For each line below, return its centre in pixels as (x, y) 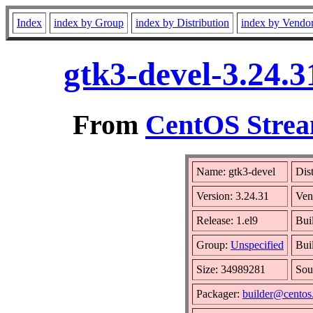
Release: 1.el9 (227, 220)
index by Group (89, 23)
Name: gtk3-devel (236, 171)
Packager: (219, 293)
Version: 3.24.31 (233, 196)
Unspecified (257, 245)
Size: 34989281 (231, 269)
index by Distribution (182, 23)
